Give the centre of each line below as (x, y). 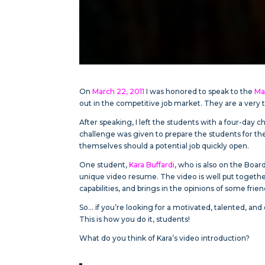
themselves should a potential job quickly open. (164, 146)
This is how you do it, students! (135, 219)
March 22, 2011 (119, 91)
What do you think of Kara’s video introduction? (165, 238)
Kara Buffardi (152, 164)
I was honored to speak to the (200, 91)
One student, (104, 164)
